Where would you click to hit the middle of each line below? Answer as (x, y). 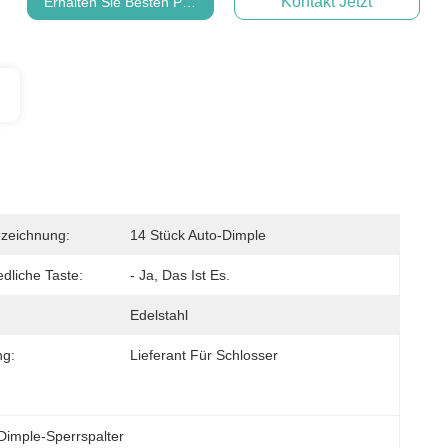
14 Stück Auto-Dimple (198, 235)
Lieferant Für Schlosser (204, 355)
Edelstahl (159, 315)
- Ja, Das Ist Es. (180, 275)
